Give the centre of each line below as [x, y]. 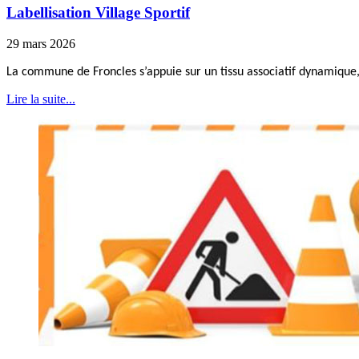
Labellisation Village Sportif [98, 13]
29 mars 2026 [41, 44]
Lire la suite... [41, 99]
